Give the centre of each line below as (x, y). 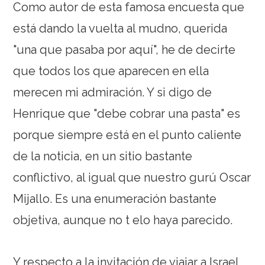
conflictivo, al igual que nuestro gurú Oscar (132, 178)
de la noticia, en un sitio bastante (103, 156)
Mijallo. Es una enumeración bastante (115, 199)
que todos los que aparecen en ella (111, 71)
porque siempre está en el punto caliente (127, 135)
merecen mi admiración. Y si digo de (113, 93)
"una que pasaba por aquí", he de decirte (125, 50)
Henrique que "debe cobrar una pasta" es (127, 114)
